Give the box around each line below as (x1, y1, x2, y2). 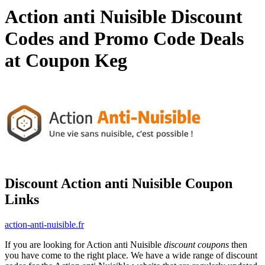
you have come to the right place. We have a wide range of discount (5, 250, 257, 260)
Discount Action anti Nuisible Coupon (5, 175, 232, 191)
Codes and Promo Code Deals (5, 28, 244, 50)
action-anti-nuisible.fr (5, 219, 84, 230)
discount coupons (164, 239, 229, 250)
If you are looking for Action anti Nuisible (5, 239, 164, 250)
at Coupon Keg (5, 50, 127, 72)
